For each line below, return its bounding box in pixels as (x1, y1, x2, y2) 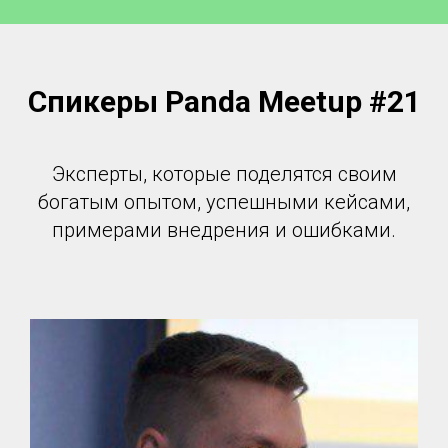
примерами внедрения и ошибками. (52, 218, 396, 242)
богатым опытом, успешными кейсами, (38, 190, 410, 214)
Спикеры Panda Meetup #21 (27, 84, 421, 119)
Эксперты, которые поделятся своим (51, 162, 397, 186)
